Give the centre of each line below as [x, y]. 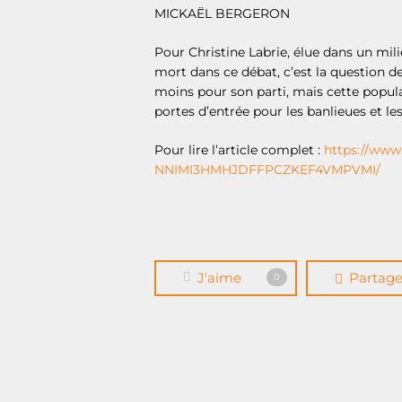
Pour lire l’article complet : [239, 150]
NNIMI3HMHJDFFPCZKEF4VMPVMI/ [267, 170]
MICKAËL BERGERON [222, 13]
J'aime [219, 278]
